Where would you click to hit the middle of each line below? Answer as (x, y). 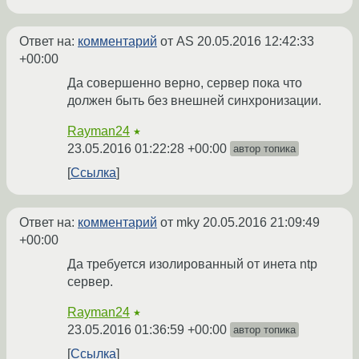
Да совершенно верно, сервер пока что (185, 83)
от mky (180, 223)
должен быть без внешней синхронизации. (194, 101)
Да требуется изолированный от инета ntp (192, 264)
